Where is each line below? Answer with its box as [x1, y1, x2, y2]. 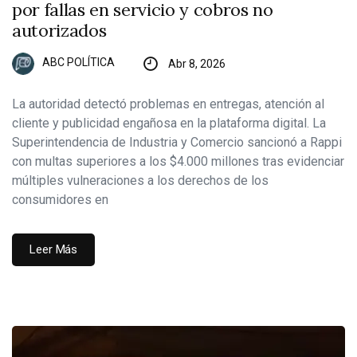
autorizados [12, 18, 107, 41]
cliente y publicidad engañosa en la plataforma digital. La [12, 115, 326, 131]
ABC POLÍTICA [42, 56, 115, 69]
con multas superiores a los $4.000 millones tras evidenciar [12, 153, 344, 169]
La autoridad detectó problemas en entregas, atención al [12, 96, 324, 112]
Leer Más [29, 241, 78, 257]
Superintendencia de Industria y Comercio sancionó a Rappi [12, 134, 342, 150]
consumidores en [12, 191, 108, 207]
